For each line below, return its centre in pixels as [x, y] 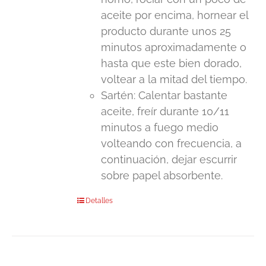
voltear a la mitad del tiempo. [174, 80]
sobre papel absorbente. [162, 176]
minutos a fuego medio [160, 128]
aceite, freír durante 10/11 [165, 112]
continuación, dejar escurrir [169, 160]
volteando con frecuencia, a [172, 144]
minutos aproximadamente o [174, 47]
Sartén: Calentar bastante [164, 96]
